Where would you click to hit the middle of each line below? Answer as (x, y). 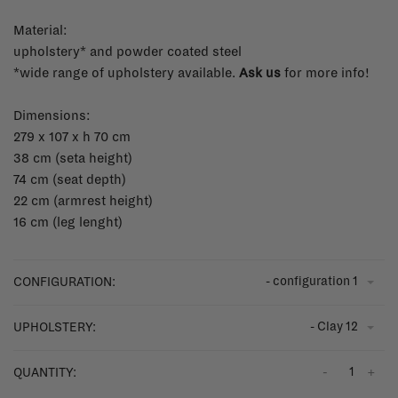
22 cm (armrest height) (83, 200)
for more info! (325, 72)
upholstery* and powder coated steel (127, 51)
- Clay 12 (334, 326)
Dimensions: (52, 115)
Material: (40, 30)
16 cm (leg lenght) (68, 222)
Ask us (260, 72)
